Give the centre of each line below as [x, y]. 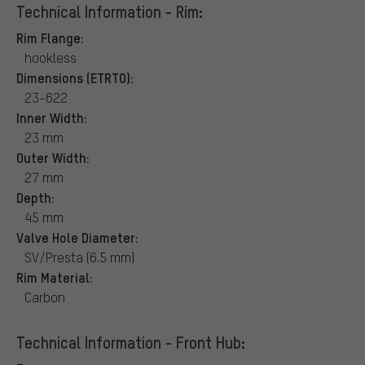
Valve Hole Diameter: [77, 237]
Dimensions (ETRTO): [75, 77]
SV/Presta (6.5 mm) [79, 257]
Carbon [45, 297]
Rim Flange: [50, 37]
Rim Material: [55, 277]
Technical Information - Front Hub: [131, 342]
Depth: [35, 197]
